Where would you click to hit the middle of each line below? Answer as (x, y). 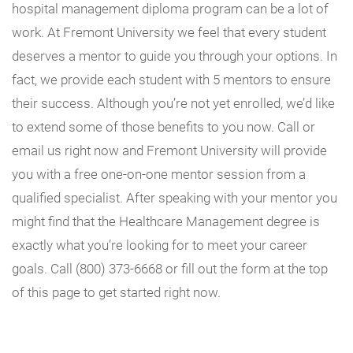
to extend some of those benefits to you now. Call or (163, 126)
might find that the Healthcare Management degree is (166, 221)
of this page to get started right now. (116, 292)
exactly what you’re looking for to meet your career (160, 244)
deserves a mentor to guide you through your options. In (175, 55)
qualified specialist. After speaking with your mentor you (175, 197)
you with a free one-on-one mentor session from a (159, 173)
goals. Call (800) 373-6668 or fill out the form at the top (170, 268)
